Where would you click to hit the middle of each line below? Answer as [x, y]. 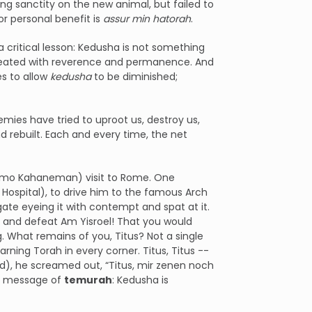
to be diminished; [134, 77]
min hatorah [161, 19]
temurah [88, 280]
